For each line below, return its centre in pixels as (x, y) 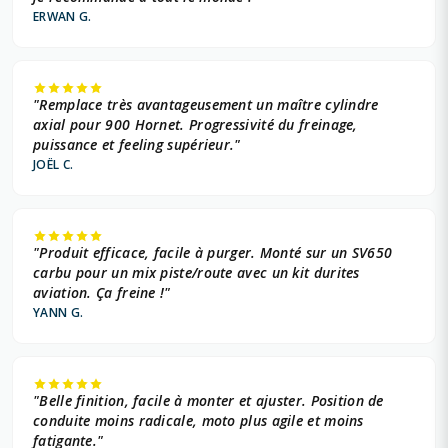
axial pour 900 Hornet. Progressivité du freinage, (195, 125)
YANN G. (58, 313)
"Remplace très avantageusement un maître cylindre (206, 105)
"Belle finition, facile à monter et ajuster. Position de (208, 401)
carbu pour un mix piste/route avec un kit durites (196, 273)
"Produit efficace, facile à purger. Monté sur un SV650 (213, 253)
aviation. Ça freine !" (102, 293)
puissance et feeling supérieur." (137, 145)
